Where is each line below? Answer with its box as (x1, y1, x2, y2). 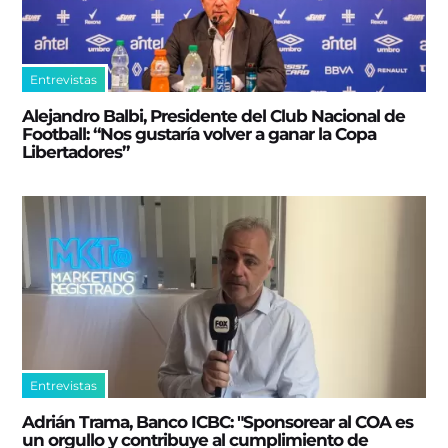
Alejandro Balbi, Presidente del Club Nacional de (22, 106, 406, 127)
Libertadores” (22, 142, 130, 163)
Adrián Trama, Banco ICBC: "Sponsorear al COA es (22, 411, 414, 432)
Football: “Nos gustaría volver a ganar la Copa (22, 124, 377, 145)
